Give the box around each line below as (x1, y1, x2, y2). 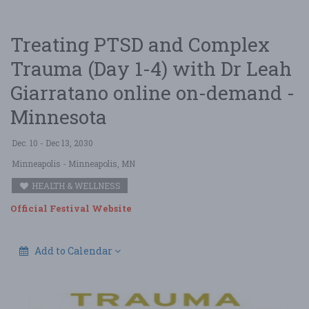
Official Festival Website (10, 202, 132, 215)
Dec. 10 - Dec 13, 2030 (12, 137, 93, 148)
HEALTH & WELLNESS (30, 180, 121, 191)
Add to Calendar (32, 244, 114, 257)
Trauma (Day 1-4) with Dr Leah (10, 56, 292, 81)
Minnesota (10, 104, 107, 130)
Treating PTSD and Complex (10, 32, 270, 57)
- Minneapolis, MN (61, 158, 135, 169)
